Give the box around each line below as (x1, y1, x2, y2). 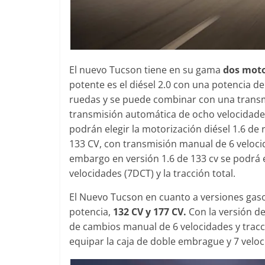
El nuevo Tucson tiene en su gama (69, 63, 223, 76)
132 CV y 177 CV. (113, 205, 186, 218)
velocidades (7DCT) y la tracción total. (69, 166, 235, 180)
